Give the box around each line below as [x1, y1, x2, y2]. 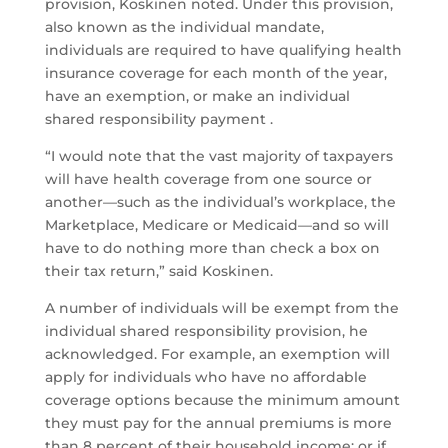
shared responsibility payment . [44, 110, 273, 129]
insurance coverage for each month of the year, [44, 64, 387, 83]
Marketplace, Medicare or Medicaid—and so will [44, 216, 389, 235]
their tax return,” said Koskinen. [44, 262, 273, 281]
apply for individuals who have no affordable [44, 368, 367, 387]
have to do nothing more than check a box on [44, 239, 380, 258]
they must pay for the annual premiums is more [44, 414, 392, 433]
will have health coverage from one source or [44, 170, 372, 189]
